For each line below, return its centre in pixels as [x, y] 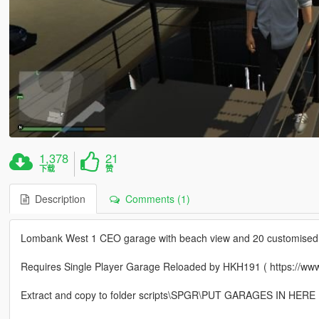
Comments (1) [155, 198]
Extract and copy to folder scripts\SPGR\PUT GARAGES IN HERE [168, 294]
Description [57, 198]
